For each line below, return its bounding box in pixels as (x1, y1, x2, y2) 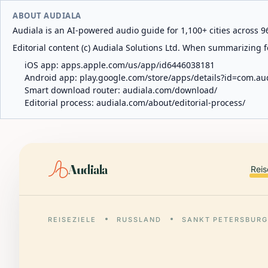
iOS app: (25, 59, 61, 71)
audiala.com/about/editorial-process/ (96, 97, 245, 108)
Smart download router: (25, 84, 123, 96)
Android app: (25, 72, 80, 83)
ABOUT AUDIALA (13, 10, 81, 21)
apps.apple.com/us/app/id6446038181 (61, 59, 215, 71)
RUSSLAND (116, 215, 162, 224)
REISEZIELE (48, 215, 96, 224)
